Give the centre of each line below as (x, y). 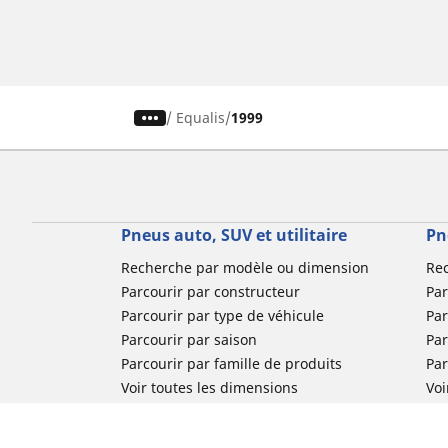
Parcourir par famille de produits (231, 364)
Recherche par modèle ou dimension (244, 268)
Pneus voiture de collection (211, 412)
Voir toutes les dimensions (209, 388)
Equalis (201, 118)
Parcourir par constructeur (210, 292)
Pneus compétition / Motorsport (227, 436)
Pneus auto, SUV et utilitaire (233, 235)
